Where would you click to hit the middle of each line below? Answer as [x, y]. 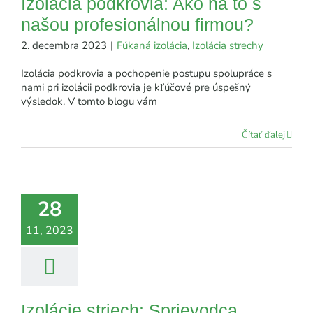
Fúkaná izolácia [152, 45]
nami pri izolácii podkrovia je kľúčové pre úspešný [136, 87]
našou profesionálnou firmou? [137, 24]
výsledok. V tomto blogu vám [89, 101]
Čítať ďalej [263, 134]
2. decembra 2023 [64, 45]
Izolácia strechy [228, 45]
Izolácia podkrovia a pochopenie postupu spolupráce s [146, 73]
